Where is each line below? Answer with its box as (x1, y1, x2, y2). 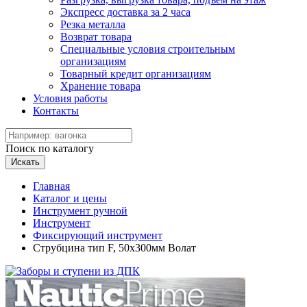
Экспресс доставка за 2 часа (60, 6, 191, 18)
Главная (33, 180, 70, 192)
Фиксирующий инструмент (33, 230, 162, 241)
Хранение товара (60, 80, 140, 92)
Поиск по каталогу (5, 143, 94, 154)
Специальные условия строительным (60, 43, 235, 55)
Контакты (33, 105, 79, 116)
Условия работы (33, 93, 108, 104)
